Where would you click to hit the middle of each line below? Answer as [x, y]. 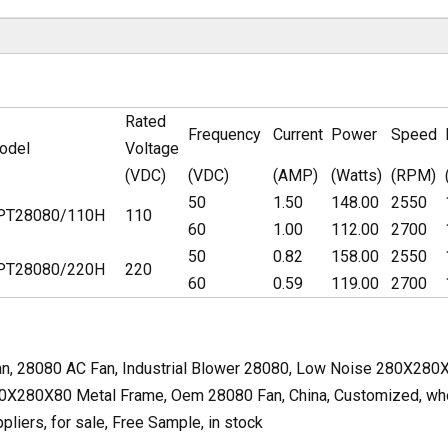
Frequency [224, 134]
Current [298, 134]
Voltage [152, 148]
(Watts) [356, 175]
